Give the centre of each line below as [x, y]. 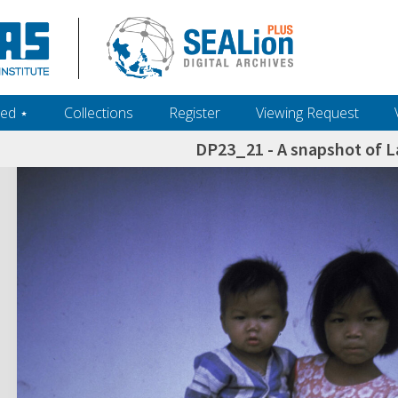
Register [195, 113]
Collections [99, 113]
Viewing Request [307, 113]
